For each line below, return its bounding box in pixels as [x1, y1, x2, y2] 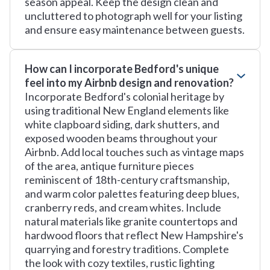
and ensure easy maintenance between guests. [25, 23, 245, 36]
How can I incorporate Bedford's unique [25, 62, 219, 75]
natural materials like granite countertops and [25, 215, 237, 228]
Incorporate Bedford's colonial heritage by [25, 90, 224, 103]
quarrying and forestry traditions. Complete [25, 242, 229, 256]
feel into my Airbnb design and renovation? [25, 76, 234, 89]
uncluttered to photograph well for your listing [25, 9, 242, 22]
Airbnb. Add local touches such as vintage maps [25, 145, 244, 159]
